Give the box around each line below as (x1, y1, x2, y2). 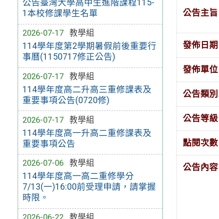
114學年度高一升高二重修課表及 (22, 128, 152, 138)
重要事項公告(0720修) (22, 95, 109, 105)
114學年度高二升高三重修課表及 (22, 84, 152, 94)
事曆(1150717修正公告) (22, 52, 115, 62)
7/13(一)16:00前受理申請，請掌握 (22, 182, 156, 192)
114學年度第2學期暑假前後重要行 (22, 41, 156, 51)
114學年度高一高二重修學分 (22, 171, 134, 181)
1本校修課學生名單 (22, 8, 98, 19)
